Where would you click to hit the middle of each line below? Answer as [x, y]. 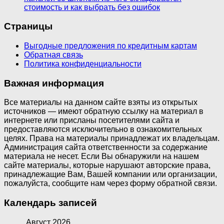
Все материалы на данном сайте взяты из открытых [101, 102]
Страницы [28, 26]
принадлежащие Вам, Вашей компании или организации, [110, 174]
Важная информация [54, 83]
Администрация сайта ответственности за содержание [106, 147]
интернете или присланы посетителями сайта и [92, 120]
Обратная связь [53, 54]
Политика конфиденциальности [83, 63]
